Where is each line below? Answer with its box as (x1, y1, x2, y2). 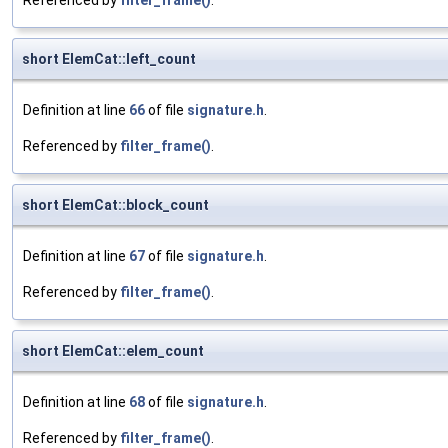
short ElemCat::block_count (22, 197, 209, 214)
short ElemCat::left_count (22, 51, 196, 68)
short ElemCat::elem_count (22, 343, 204, 360)
